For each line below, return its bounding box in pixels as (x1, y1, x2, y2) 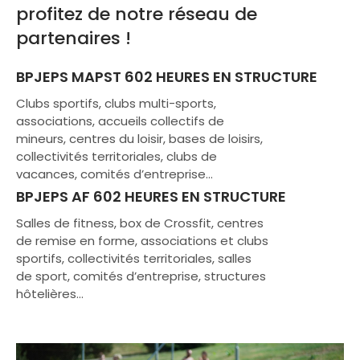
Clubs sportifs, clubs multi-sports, (16, 95, 216, 112)
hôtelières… (16, 285, 84, 303)
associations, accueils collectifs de (16, 112, 224, 129)
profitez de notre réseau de (16, 2, 257, 27)
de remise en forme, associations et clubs (16, 232, 268, 250)
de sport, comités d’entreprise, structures (16, 268, 266, 285)
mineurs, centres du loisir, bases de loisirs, (16, 130, 263, 147)
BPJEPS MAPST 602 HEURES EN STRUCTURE (16, 67, 317, 87)
